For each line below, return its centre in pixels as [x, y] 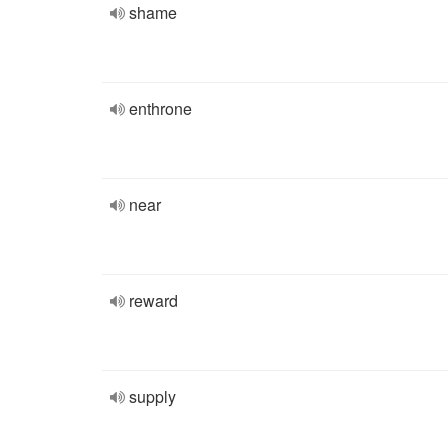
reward [153, 300]
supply [152, 396]
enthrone [160, 108]
